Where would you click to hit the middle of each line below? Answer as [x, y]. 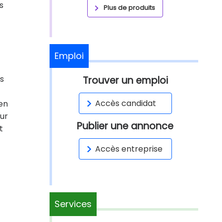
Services [73, 204]
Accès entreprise [129, 149]
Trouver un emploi [125, 81]
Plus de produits [129, 8]
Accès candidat [125, 103]
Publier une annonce [125, 126]
